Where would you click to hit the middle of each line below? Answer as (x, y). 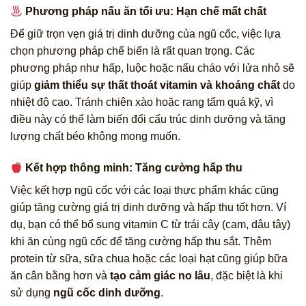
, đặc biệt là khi (247, 276)
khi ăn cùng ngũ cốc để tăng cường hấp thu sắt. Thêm (141, 242)
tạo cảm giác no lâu (160, 276)
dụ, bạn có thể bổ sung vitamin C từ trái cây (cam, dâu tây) (150, 225)
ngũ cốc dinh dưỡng (107, 293)
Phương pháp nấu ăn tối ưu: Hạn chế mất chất (145, 12)
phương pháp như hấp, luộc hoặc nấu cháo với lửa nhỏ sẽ (152, 68)
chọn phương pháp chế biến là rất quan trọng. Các (133, 51)
